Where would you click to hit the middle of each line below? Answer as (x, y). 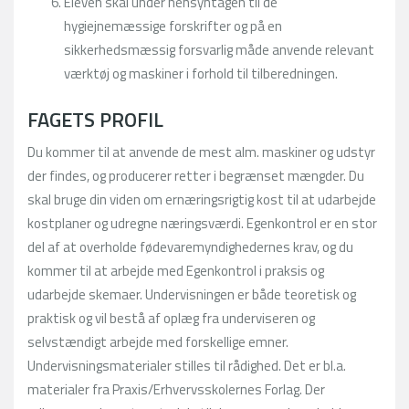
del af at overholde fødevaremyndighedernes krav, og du (190, 246)
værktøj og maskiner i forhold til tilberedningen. (201, 73)
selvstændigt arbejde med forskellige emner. (158, 341)
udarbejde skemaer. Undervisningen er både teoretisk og (192, 294)
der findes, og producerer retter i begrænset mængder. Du (196, 175)
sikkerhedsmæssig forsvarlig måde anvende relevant (219, 49)
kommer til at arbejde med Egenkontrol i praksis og (176, 270)
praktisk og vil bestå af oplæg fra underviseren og (171, 318)
